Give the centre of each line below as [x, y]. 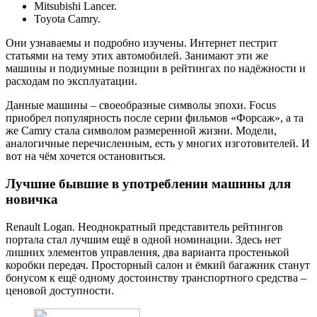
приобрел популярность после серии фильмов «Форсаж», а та [155, 118]
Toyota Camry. [67, 19]
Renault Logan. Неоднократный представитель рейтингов [144, 226]
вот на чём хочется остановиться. [86, 156]
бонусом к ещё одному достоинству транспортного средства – [156, 277]
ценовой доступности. [60, 290]
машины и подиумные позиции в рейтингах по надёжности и [156, 69]
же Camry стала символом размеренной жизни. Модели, [141, 131]
